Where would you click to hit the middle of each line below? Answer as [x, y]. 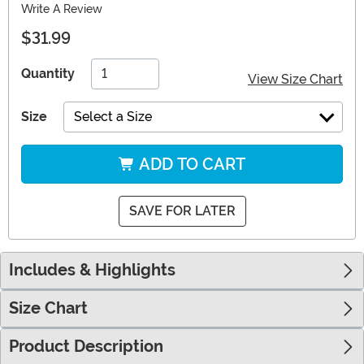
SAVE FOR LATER [182, 211]
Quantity [48, 74]
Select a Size [113, 117]
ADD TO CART [190, 165]
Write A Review [62, 9]
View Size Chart [295, 80]
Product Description [86, 347]
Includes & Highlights [92, 271]
